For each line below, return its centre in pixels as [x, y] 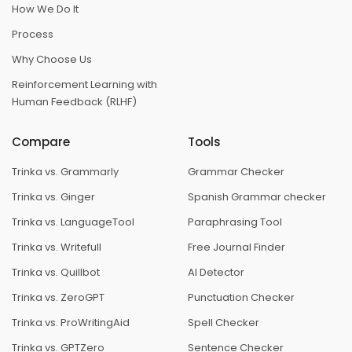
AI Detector [216, 273]
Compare [41, 142]
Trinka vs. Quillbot [56, 273]
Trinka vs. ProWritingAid [71, 323]
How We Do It [45, 9]
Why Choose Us [52, 60]
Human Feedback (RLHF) [74, 102]
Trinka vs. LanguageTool [73, 222]
